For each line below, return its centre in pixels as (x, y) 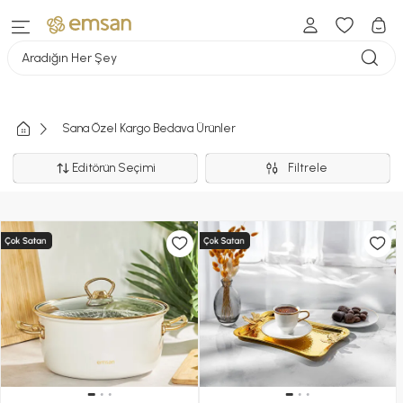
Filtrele (310, 168)
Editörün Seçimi (114, 168)
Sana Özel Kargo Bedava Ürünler (149, 128)
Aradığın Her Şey (69, 58)
